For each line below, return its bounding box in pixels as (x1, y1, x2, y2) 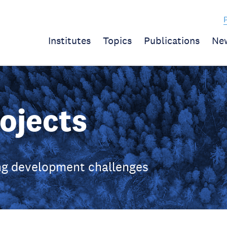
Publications (144, 34, 200, 47)
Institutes (48, 34, 91, 47)
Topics (103, 34, 132, 47)
